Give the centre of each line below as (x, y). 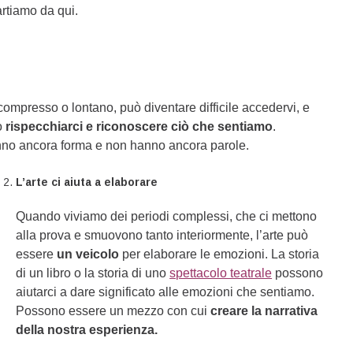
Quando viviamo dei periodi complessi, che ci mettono (167, 216)
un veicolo (88, 254)
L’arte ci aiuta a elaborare (87, 182)
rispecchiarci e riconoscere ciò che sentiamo (139, 126)
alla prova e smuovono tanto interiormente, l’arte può (162, 235)
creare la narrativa (264, 311)
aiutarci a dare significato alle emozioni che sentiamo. (165, 292)
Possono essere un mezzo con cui (113, 311)
